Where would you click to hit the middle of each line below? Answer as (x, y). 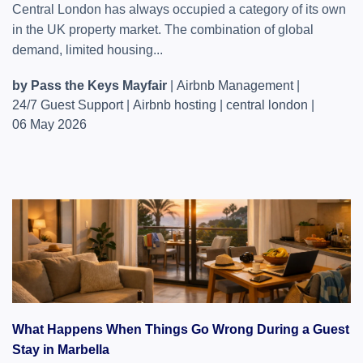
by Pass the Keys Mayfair (90, 85)
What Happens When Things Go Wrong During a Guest (181, 329)
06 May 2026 (49, 124)
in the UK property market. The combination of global (163, 30)
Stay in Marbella (61, 350)
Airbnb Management (235, 85)
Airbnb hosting (175, 105)
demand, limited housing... (88, 50)
